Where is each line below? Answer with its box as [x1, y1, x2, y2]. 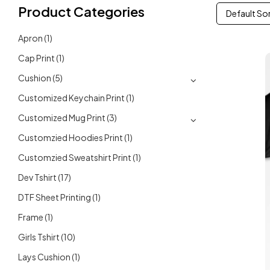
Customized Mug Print [18, 111, 105, 123]
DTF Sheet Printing [18, 191, 91, 202]
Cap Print [18, 52, 55, 63]
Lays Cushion [18, 251, 71, 262]
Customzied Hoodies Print [18, 131, 123, 143]
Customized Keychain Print [18, 92, 125, 103]
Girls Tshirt [18, 231, 60, 242]
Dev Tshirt [18, 171, 57, 183]
